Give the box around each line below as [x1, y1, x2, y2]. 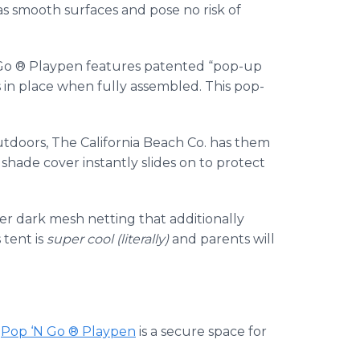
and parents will [172, 231, 275, 247]
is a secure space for [136, 324, 267, 339]
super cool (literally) [47, 231, 172, 247]
